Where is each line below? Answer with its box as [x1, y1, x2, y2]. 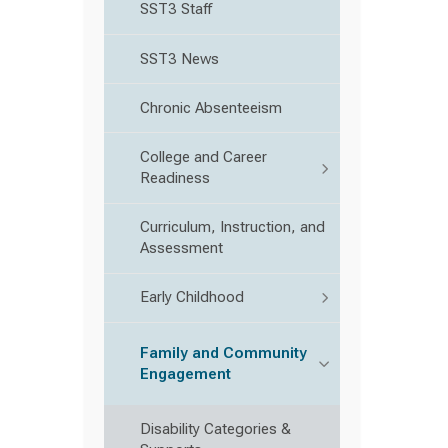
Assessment [140, 239, 223, 258]
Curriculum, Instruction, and [140, 218, 325, 237]
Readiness [140, 169, 210, 188]
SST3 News [140, 49, 219, 68]
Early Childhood [140, 288, 244, 307]
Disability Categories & [140, 419, 291, 438]
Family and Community [140, 343, 307, 362]
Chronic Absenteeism [140, 98, 282, 117]
